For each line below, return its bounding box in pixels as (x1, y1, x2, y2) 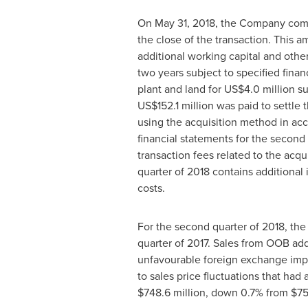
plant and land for (137, 81, 224, 96)
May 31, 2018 (154, 15, 215, 30)
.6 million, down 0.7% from (161, 285, 291, 300)
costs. (137, 180, 165, 195)
